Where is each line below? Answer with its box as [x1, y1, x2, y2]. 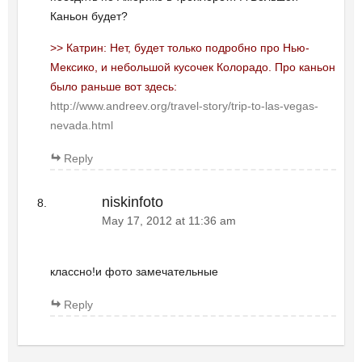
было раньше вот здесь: [49, 80, 177, 94]
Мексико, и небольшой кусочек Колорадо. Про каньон [49, 61, 335, 74]
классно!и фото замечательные [49, 264, 218, 278]
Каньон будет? [49, 10, 128, 23]
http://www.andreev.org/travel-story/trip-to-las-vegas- [49, 99, 318, 113]
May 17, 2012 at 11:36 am [101, 215, 236, 228]
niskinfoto [101, 194, 163, 211]
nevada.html [49, 119, 113, 133]
